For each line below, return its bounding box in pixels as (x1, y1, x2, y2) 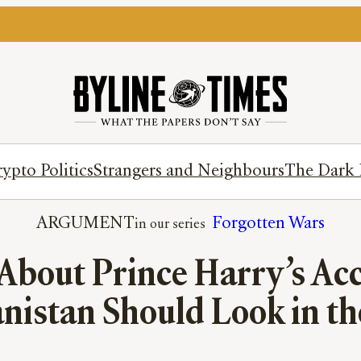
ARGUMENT (36, 216, 135, 232)
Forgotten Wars (212, 216, 325, 232)
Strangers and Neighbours (93, 164, 284, 180)
